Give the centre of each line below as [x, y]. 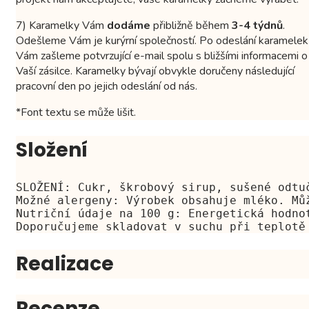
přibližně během [191, 25]
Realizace [65, 263]
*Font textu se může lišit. [76, 112]
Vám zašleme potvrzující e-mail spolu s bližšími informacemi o [162, 56]
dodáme [129, 25]
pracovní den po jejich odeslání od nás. [107, 86]
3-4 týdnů [257, 25]
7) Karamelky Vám [61, 25]
